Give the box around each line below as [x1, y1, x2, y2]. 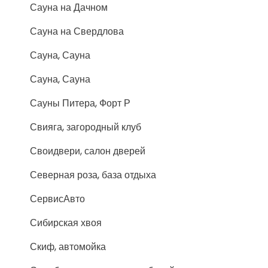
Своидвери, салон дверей [30, 144, 145, 158]
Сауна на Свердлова [30, 25, 124, 38]
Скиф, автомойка [30, 240, 106, 254]
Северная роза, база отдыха [30, 168, 156, 182]
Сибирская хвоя [30, 216, 102, 230]
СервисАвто [30, 192, 85, 206]
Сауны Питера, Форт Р [30, 96, 130, 110]
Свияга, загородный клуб [30, 120, 141, 134]
